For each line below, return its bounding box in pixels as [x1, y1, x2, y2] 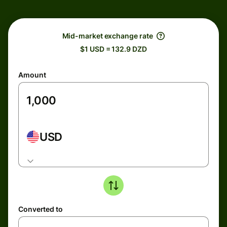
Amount [18, 70, 46, 79]
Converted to [18, 205, 63, 213]
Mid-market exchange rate [62, 31, 153, 40]
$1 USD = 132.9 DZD [80, 45, 147, 53]
